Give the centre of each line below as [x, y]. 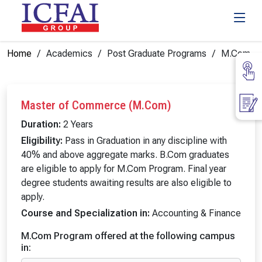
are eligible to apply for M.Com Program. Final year [124, 169]
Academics [69, 54]
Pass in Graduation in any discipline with [145, 141]
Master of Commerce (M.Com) [96, 105]
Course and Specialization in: [85, 213]
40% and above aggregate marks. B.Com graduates [125, 155]
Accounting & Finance [195, 213]
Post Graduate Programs [157, 54]
